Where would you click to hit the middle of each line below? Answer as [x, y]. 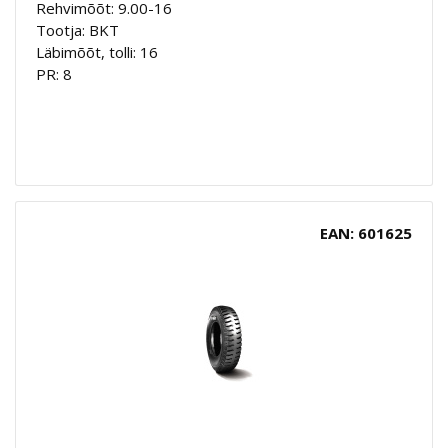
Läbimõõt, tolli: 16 [97, 51]
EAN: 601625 [366, 232]
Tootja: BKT [77, 29]
